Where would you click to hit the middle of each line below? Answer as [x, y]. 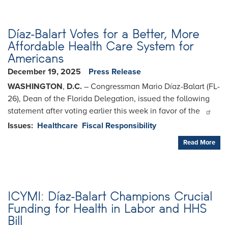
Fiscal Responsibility [119, 125]
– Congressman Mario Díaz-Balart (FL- [151, 86]
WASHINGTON [35, 86]
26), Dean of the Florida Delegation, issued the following [109, 98]
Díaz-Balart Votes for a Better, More [103, 34]
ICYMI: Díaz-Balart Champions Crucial [110, 196]
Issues [19, 125]
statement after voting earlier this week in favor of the [105, 111]
